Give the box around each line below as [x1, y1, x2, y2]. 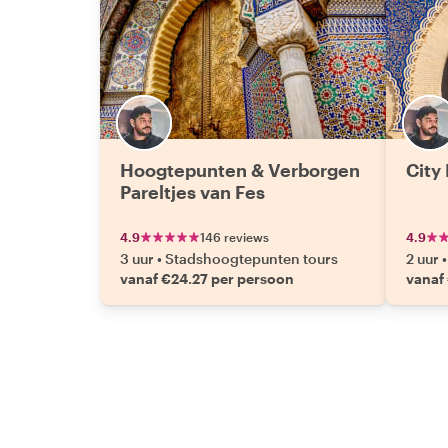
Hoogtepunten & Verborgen [120, 159, 360, 181]
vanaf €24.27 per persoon [120, 270, 294, 287]
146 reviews [200, 230, 269, 244]
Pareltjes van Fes [120, 181, 265, 203]
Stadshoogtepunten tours [165, 250, 338, 267]
